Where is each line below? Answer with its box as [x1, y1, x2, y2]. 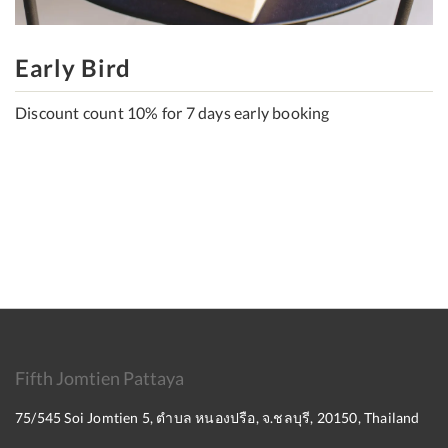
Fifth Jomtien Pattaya [15, 367, 184, 389]
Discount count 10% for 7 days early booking [15, 103, 330, 123]
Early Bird [15, 53, 131, 83]
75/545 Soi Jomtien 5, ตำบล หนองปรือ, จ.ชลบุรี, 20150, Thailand [15, 409, 420, 426]
